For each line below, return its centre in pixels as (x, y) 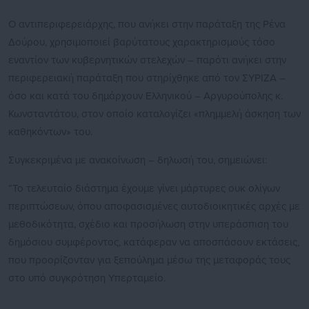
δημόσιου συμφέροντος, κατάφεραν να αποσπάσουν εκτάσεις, (154, 242)
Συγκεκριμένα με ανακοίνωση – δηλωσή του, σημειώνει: (138, 160)
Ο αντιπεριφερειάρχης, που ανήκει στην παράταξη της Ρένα (147, 24)
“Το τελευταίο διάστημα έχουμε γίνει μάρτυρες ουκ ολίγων (144, 189)
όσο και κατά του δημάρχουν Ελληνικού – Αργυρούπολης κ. (146, 96)
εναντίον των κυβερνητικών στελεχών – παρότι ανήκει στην (147, 60)
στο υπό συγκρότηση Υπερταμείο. (87, 278)
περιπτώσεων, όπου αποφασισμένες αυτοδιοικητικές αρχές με (154, 207)
